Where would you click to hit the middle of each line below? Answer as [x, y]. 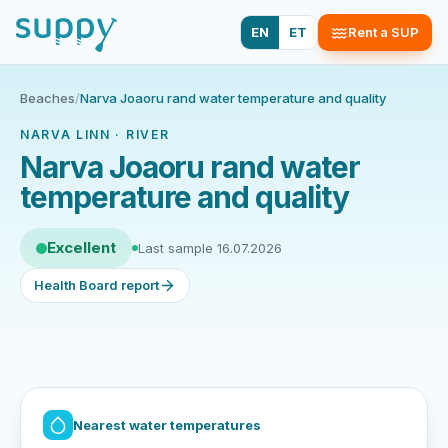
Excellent [81, 247]
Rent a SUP [383, 31]
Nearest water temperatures [167, 424]
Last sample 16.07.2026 [210, 247]
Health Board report [96, 285]
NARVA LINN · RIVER [95, 134]
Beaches [47, 98]
